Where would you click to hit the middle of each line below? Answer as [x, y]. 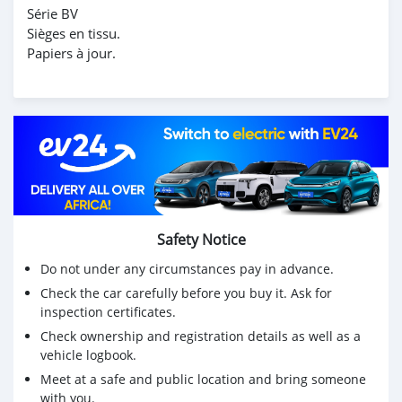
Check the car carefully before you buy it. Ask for [186, 293]
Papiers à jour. [71, 52]
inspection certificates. [108, 312]
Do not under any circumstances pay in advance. [187, 269]
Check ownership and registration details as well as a [201, 336]
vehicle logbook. [88, 355]
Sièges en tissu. [74, 33]
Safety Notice [201, 240]
